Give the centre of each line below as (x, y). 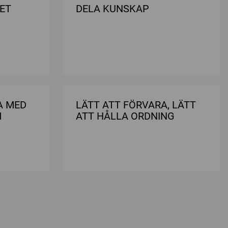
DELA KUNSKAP (112, 9)
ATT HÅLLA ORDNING (125, 116)
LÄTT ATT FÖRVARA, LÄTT (136, 105)
